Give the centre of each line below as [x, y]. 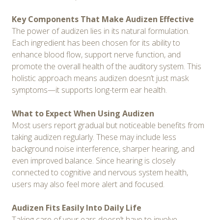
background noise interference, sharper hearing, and [103, 149]
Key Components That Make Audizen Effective [103, 19]
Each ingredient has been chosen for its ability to [96, 42]
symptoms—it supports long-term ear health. [89, 90]
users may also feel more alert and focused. [88, 184]
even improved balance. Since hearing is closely [94, 160]
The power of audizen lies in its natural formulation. [101, 31]
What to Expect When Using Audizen [83, 113]
